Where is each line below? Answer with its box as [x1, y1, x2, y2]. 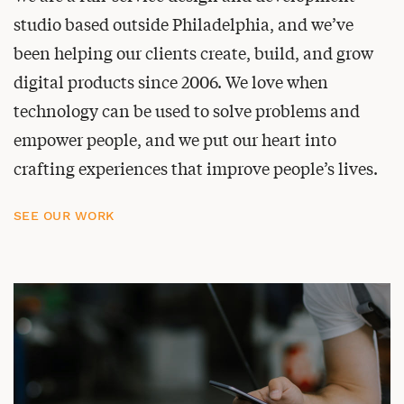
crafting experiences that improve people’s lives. [14, 156, 378, 179]
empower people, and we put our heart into [14, 127, 336, 151]
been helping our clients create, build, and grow [14, 41, 373, 64]
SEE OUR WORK [14, 208, 114, 223]
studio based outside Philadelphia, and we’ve [14, 12, 353, 35]
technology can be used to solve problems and [14, 98, 360, 122]
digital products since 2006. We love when [14, 69, 328, 93]
